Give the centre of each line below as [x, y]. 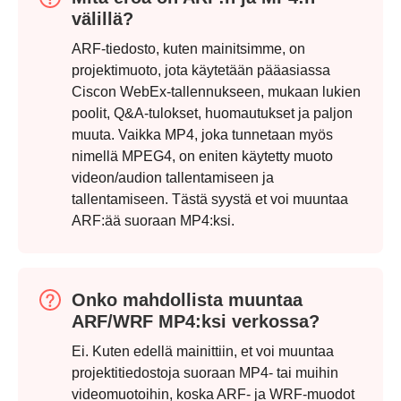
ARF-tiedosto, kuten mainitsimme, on [188, 49]
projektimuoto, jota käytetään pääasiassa [201, 71]
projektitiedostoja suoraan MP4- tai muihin [205, 373]
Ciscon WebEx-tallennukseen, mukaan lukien [216, 92]
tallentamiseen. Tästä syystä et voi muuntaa [210, 200]
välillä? [102, 19]
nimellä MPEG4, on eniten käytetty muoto [202, 157]
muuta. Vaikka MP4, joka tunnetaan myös [202, 135]
